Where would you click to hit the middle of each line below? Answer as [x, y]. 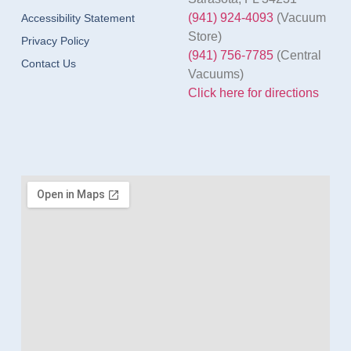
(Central [297, 56]
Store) [204, 37]
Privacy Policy [55, 41]
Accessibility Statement [78, 18]
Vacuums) [215, 74]
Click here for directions [253, 93]
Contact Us [48, 64]
